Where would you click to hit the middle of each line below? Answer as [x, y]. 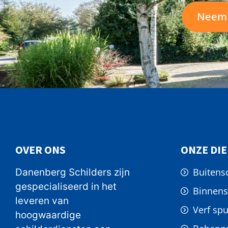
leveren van [42, 201]
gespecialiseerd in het [66, 186]
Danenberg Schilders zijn [73, 172]
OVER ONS [40, 149]
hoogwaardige [48, 215]
